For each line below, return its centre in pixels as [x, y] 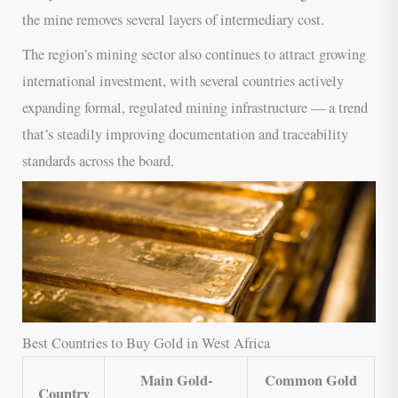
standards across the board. [99, 160]
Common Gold [311, 380]
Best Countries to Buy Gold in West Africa [147, 342]
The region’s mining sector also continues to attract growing [195, 54]
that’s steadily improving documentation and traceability [186, 134]
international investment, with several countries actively [183, 80]
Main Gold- [176, 380]
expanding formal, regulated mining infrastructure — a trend [195, 107]
